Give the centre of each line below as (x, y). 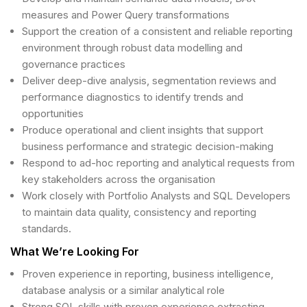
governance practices (74, 64)
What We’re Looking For (75, 251)
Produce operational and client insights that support (143, 130)
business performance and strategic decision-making (148, 146)
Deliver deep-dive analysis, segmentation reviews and (149, 81)
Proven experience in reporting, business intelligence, (148, 274)
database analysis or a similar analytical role (123, 290)
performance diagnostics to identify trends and (133, 97)
